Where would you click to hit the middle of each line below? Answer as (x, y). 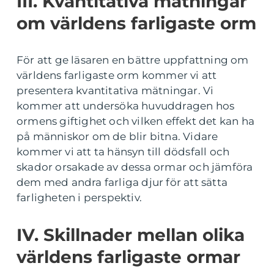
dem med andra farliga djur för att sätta (122, 182)
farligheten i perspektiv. (79, 198)
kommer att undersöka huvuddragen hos (126, 106)
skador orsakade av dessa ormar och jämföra (135, 167)
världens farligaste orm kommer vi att (117, 75)
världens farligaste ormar (128, 257)
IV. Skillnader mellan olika (131, 235)
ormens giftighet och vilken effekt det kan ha (136, 121)
